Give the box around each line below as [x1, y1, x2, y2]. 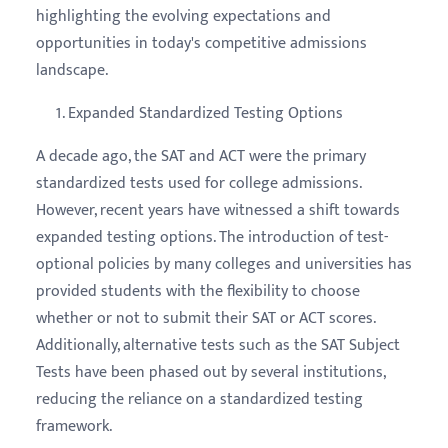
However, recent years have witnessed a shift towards [36, 196, 400, 224]
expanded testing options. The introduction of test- [36, 223, 388, 251]
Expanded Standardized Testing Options [68, 99, 343, 127]
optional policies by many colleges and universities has [36, 250, 412, 278]
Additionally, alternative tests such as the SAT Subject [36, 331, 400, 359]
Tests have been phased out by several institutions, [36, 358, 385, 386]
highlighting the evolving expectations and [36, 2, 331, 30]
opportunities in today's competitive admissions [36, 29, 367, 57]
